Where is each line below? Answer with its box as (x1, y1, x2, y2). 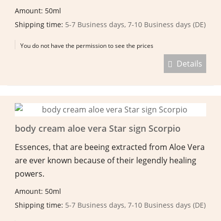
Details (173, 58, 202, 69)
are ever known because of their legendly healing (15, 154, 196, 166)
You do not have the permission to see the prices (20, 41, 153, 50)
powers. (15, 168, 44, 179)
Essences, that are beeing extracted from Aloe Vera (15, 141, 205, 152)
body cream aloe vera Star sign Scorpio (15, 122, 181, 134)
